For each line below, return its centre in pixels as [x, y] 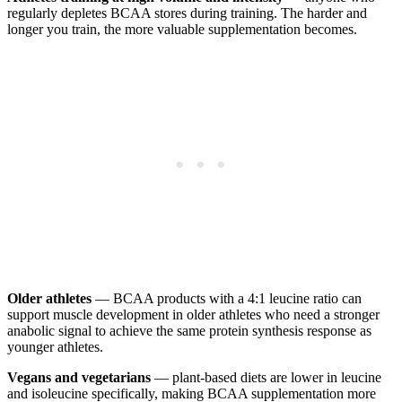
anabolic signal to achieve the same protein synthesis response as [189, 331]
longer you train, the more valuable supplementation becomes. [182, 30]
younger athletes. [55, 347]
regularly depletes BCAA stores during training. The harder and [187, 13]
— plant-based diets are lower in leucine [266, 378]
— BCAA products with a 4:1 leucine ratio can [227, 299]
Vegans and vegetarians [79, 378]
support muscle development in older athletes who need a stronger [193, 315]
